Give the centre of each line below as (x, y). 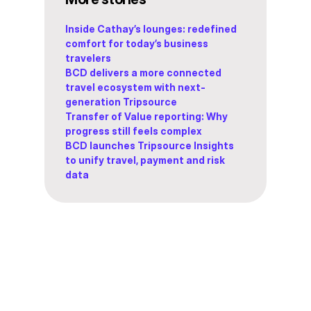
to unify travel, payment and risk (145, 160)
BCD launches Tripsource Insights (150, 146)
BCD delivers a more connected (143, 73)
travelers (88, 58)
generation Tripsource (121, 102)
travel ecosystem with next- (135, 87)
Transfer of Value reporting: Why (146, 117)
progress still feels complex (135, 131)
